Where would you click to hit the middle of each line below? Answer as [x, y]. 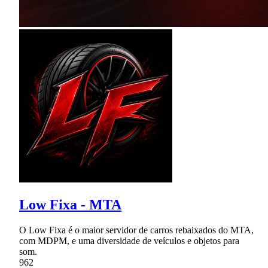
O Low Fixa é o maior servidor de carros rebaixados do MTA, [136, 230]
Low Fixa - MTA [70, 204]
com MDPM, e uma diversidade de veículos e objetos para [129, 240]
